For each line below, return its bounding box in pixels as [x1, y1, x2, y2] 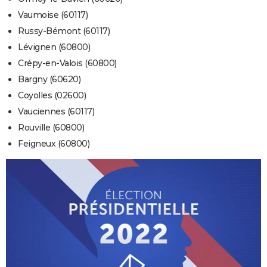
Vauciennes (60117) [18, 106, 94, 117]
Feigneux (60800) [18, 138, 89, 150]
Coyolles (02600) [18, 90, 86, 101]
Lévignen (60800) [18, 42, 90, 53]
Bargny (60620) [18, 74, 80, 85]
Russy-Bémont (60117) [18, 26, 110, 37]
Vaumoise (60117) [18, 10, 88, 21]
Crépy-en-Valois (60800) [18, 58, 117, 69]
